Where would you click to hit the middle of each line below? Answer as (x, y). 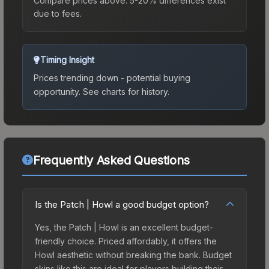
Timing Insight (67, 59)
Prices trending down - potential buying (112, 77)
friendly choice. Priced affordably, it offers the (126, 241)
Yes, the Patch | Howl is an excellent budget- (124, 227)
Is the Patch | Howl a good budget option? (122, 204)
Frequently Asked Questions (111, 160)
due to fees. (58, 13)
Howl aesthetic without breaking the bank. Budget (133, 255)
